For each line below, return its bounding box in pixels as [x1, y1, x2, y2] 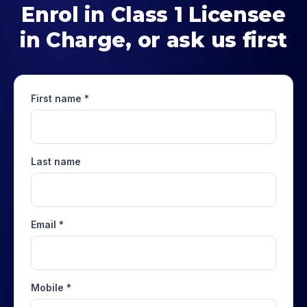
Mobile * [31, 282, 71, 293]
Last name [31, 156, 81, 167]
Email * [31, 219, 64, 230]
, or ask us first [125, 27, 288, 53]
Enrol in [21, 2, 111, 27]
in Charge [19, 27, 126, 53]
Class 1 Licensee [110, 2, 286, 27]
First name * [31, 93, 89, 104]
